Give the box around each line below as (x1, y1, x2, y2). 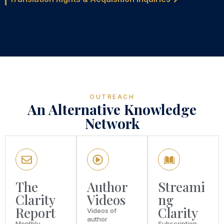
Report (15, 204, 55, 222)
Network (84, 114, 139, 133)
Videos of (86, 206, 116, 215)
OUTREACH (89, 93, 134, 101)
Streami (158, 178, 205, 196)
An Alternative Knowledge (27, 100, 196, 119)
